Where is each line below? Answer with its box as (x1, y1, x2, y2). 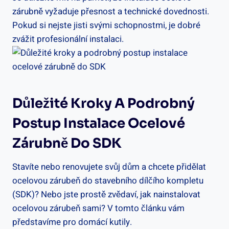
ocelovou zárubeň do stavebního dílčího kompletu (12, 174, 203, 187)
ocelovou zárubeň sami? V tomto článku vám (12, 201, 185, 215)
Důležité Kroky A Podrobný (12, 95, 195, 112)
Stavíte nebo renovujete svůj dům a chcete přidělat (12, 160, 206, 173)
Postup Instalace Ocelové (12, 114, 185, 132)
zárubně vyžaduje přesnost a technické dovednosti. (12, 5, 209, 18)
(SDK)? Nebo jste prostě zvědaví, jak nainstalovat (12, 188, 200, 201)
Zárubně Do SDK (12, 134, 122, 152)
